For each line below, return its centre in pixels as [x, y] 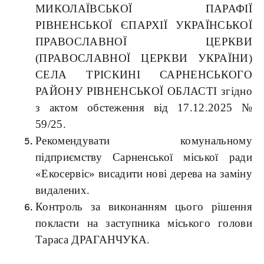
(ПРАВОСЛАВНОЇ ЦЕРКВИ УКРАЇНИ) [144, 58]
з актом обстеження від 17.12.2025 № [144, 108]
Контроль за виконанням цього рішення [144, 207]
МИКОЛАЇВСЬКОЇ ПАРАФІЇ [144, 9]
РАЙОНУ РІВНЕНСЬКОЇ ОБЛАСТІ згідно [144, 91]
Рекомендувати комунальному [144, 141]
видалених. [63, 190]
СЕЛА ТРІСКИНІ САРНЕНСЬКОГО [144, 75]
